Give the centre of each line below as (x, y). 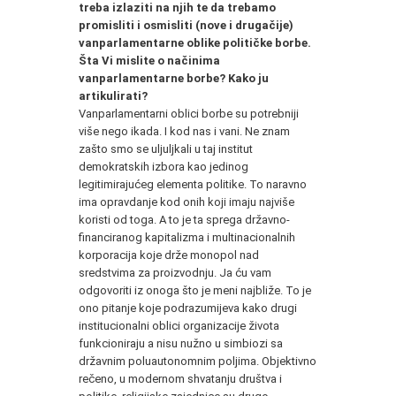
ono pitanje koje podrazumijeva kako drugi (188, 308)
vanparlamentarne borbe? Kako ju (174, 78)
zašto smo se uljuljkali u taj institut (166, 148)
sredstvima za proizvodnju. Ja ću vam (175, 272)
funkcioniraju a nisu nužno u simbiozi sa (181, 343)
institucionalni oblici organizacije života (179, 325)
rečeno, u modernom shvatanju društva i (180, 378)
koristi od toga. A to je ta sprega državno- (184, 219)
